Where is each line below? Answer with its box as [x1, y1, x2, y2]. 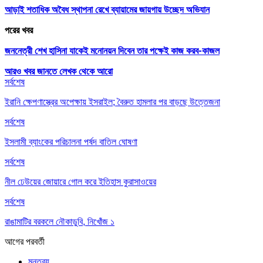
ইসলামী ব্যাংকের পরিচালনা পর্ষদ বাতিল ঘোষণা [5, 136, 137, 147]
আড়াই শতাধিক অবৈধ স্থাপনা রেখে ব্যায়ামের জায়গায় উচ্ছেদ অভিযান [5, 4, 210, 15]
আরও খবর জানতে [5, 65, 57, 77]
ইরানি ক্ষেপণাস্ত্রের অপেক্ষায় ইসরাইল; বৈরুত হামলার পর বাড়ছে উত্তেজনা [5, 96, 220, 107]
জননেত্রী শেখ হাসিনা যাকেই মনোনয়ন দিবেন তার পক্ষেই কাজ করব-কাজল [5, 45, 220, 56]
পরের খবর [5, 24, 33, 36]
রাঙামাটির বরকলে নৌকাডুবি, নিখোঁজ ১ [5, 216, 114, 227]
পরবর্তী [26, 236, 45, 247]
